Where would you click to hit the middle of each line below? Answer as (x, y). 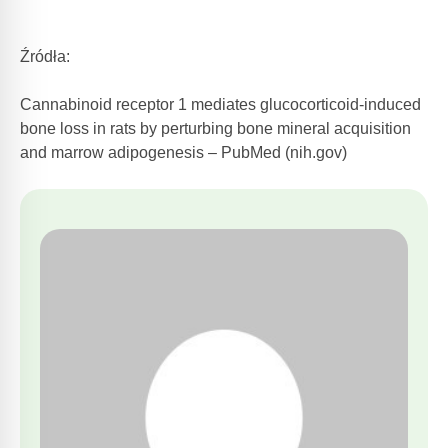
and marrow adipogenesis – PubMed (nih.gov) (183, 152)
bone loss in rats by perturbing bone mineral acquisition (215, 128)
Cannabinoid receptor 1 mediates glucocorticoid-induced (220, 104)
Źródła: (45, 56)
